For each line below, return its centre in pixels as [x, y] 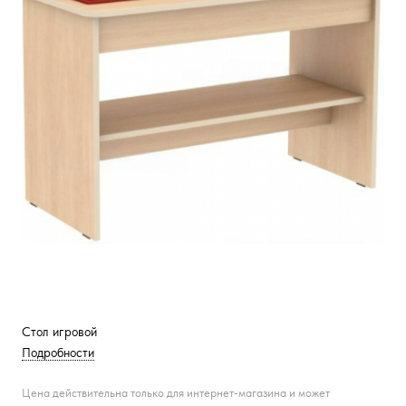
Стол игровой [59, 332]
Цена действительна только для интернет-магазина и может [176, 393]
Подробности [58, 353]
